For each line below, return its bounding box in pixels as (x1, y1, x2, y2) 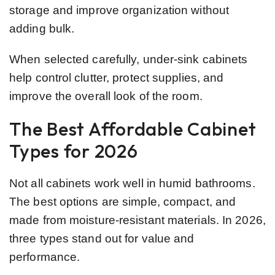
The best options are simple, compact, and (9, 195, 236, 208)
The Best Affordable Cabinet (9, 117, 257, 141)
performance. (9, 250, 80, 263)
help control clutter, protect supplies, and (9, 71, 224, 84)
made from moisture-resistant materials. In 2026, (9, 213, 266, 227)
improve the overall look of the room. (9, 89, 203, 103)
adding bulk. (9, 21, 75, 35)
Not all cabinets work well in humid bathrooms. (9, 176, 255, 190)
